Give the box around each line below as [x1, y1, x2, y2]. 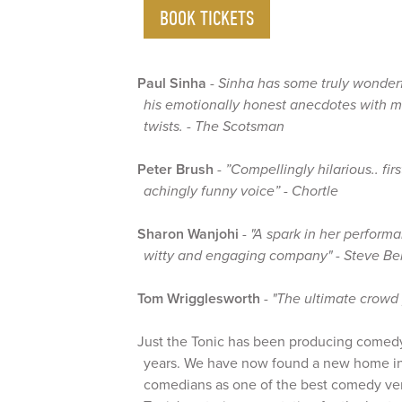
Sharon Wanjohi [137, 224, 240, 243]
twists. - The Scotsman [144, 117, 284, 135]
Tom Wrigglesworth [137, 289, 261, 308]
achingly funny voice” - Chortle [144, 181, 338, 200]
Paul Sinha [137, 74, 207, 92]
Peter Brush [137, 160, 214, 179]
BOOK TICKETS [160, 4, 254, 29]
